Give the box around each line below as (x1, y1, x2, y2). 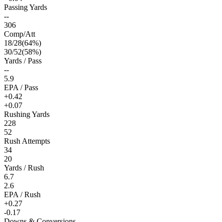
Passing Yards (4, 2, 47, 11)
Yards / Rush (4, 163, 44, 172)
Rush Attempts (4, 136, 50, 145)
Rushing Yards (4, 110, 50, 118)
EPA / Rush (4, 190, 41, 199)
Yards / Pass (4, 56, 42, 65)
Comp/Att (4, 29, 35, 38)
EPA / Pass (4, 83, 38, 92)
